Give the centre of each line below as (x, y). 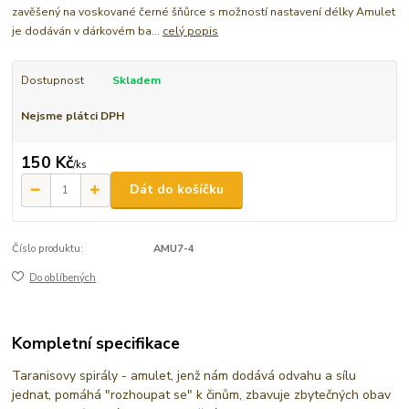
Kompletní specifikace (96, 343)
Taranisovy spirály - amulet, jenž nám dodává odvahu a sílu (184, 375)
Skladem (136, 80)
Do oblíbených (63, 278)
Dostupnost (52, 80)
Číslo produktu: (48, 248)
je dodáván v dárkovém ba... (88, 31)
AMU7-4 (173, 248)
